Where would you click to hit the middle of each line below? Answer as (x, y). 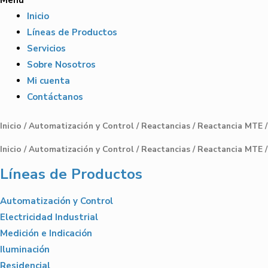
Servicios (46, 48)
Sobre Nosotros (61, 64)
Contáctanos (55, 97)
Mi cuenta (48, 80)
